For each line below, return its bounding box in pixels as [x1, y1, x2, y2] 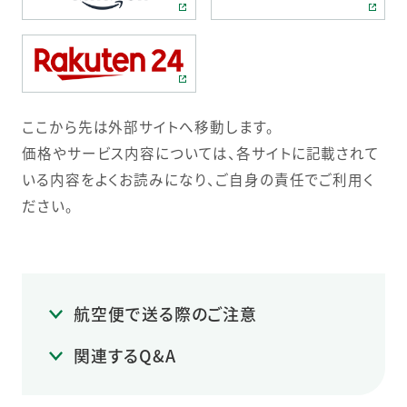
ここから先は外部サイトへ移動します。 [21, 116, 274, 137]
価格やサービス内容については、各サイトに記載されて [21, 143, 381, 164]
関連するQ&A [74, 342, 176, 367]
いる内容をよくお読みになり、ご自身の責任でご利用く [21, 169, 375, 190]
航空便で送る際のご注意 [74, 302, 258, 326]
